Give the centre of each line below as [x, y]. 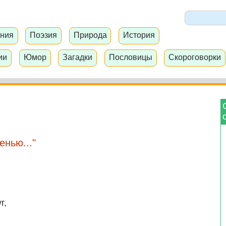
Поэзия [44, 35]
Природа [90, 35]
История [139, 35]
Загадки [78, 57]
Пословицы [130, 57]
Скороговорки [195, 57]
